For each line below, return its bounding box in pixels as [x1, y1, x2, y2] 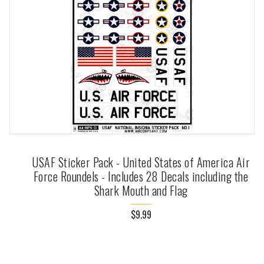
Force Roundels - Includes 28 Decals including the [33, 167, 249, 186]
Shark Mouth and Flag [94, 181, 188, 200]
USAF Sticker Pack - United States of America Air [32, 153, 250, 171]
